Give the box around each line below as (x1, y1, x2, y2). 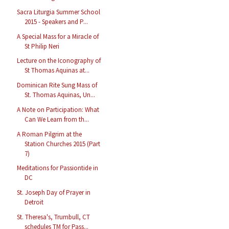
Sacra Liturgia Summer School (17, 7, 101, 16)
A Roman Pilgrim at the (17, 129, 82, 139)
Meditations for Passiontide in (17, 164, 99, 173)
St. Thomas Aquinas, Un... (25, 90, 96, 100)
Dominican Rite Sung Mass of (17, 81, 98, 90)
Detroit (25, 198, 44, 207)
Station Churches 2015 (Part (25, 139, 101, 148)
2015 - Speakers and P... (25, 17, 88, 26)
